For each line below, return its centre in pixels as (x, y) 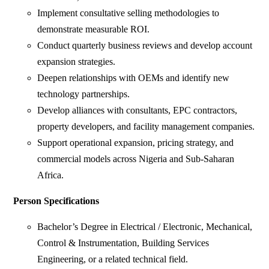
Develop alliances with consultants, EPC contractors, (138, 110)
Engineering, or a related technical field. (113, 259)
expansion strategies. (77, 62)
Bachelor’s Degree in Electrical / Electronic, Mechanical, (145, 227)
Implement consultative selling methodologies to (128, 13)
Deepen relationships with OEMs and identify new (134, 78)
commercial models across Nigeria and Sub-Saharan (136, 159)
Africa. (51, 175)
